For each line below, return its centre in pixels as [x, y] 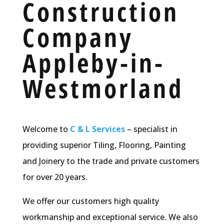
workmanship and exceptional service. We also [110, 217]
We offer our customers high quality [90, 201]
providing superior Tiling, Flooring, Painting [104, 145]
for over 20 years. [55, 177]
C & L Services [97, 129]
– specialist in [151, 129]
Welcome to [46, 129]
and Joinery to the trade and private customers [111, 161]
